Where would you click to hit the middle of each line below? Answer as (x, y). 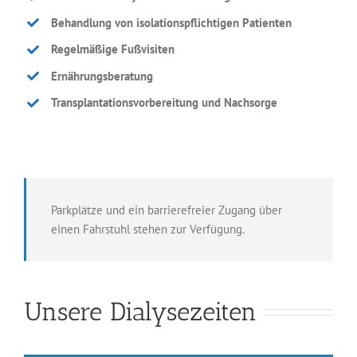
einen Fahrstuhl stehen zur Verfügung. (148, 229)
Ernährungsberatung (102, 76)
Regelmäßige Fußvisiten (112, 49)
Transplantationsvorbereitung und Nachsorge (164, 103)
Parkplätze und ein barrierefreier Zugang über (167, 210)
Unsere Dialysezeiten (140, 312)
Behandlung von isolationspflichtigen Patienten (171, 22)
